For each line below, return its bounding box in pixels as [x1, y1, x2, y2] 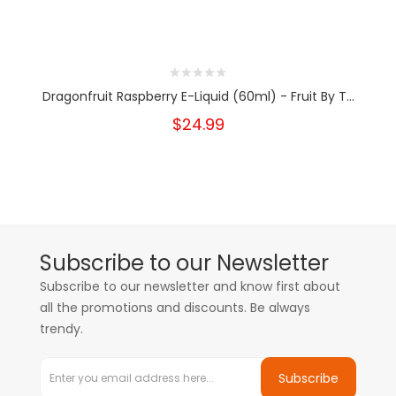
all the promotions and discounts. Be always [40, 299, 310, 316]
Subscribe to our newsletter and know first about [40, 278, 340, 295]
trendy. [40, 320, 83, 338]
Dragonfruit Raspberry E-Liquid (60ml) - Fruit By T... [42, 88, 354, 105]
